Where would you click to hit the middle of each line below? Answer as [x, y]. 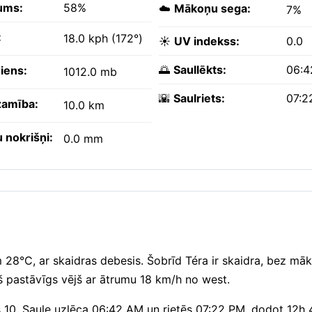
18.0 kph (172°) [103, 39]
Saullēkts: [200, 70]
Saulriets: [199, 99]
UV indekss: [207, 41]
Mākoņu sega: [212, 9]
